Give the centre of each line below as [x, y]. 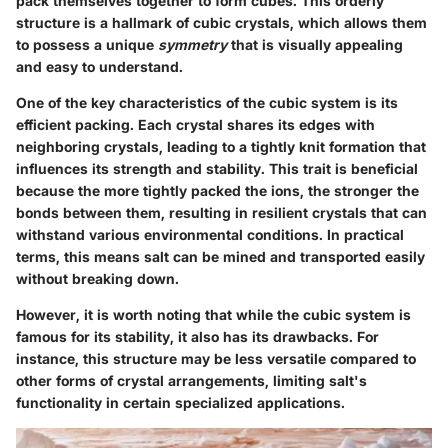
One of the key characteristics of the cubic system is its [207, 103]
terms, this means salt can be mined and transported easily [220, 257]
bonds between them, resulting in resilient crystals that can [221, 213]
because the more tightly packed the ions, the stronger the [217, 191]
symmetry [192, 45]
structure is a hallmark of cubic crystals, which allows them [221, 23]
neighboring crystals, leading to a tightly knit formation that [221, 147]
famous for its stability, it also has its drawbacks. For [197, 337]
